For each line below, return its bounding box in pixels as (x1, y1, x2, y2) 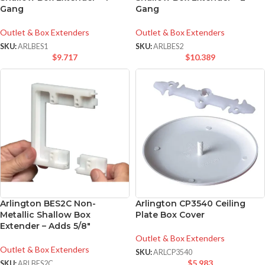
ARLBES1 (18, 41, 48, 51)
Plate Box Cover (135, 209, 205, 220)
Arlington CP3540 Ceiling (135, 198, 245, 209)
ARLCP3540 (153, 248, 192, 257)
